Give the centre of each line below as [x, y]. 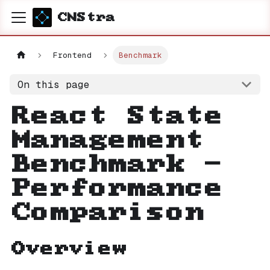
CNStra [86, 17]
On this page [53, 84]
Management [106, 140]
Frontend [73, 55]
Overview [67, 249]
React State [116, 116]
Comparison [106, 213]
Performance [116, 189]
